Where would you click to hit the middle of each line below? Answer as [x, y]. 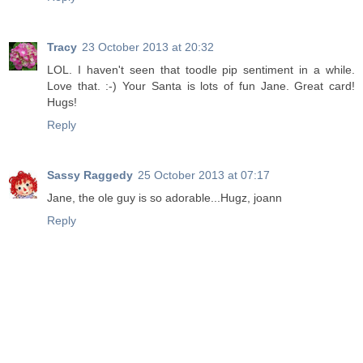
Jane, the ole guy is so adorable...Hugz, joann [164, 198]
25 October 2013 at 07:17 [204, 175]
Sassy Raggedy [90, 175]
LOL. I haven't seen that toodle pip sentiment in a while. [201, 70]
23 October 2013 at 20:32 [148, 47]
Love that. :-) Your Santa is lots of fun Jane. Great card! [201, 86]
